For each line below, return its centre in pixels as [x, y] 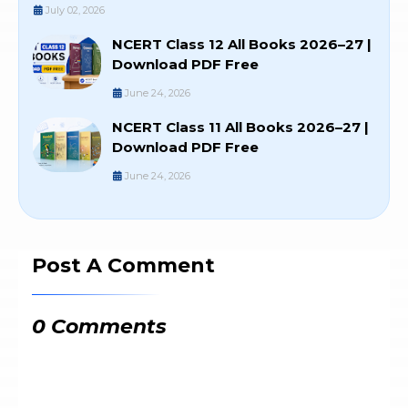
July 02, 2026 [75, 10]
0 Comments [99, 327]
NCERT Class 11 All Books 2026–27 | [240, 127]
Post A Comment [123, 266]
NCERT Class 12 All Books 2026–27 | [242, 45]
